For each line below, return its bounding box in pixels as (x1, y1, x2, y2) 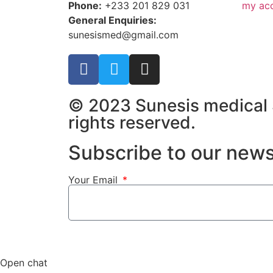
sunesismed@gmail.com (68, 28, 179, 41)
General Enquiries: (68, 13, 157, 26)
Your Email (68, 173, 121, 186)
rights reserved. (68, 112, 196, 133)
